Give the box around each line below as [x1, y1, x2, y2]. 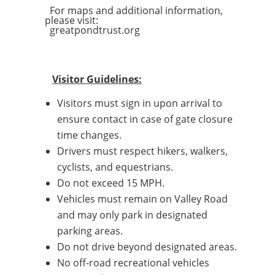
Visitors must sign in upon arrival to [56, 96, 222, 110]
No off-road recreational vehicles [56, 256, 209, 269]
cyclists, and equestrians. [56, 160, 173, 174]
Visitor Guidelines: [52, 72, 142, 86]
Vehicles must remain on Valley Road [56, 192, 228, 206]
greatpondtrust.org [49, 23, 140, 37]
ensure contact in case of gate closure [56, 112, 233, 126]
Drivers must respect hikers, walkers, [56, 144, 228, 158]
